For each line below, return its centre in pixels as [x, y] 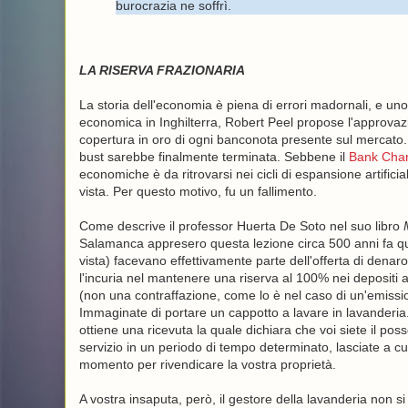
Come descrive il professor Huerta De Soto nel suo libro [241, 226]
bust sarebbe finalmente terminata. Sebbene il [214, 157]
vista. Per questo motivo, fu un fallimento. [198, 191]
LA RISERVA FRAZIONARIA [162, 70]
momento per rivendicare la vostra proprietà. [207, 364]
